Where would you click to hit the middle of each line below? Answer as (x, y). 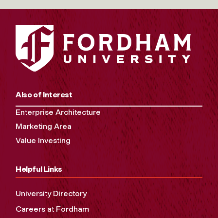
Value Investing (43, 141)
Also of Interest (44, 95)
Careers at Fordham (52, 209)
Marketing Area (44, 127)
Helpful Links (39, 169)
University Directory (51, 194)
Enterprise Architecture (58, 112)
